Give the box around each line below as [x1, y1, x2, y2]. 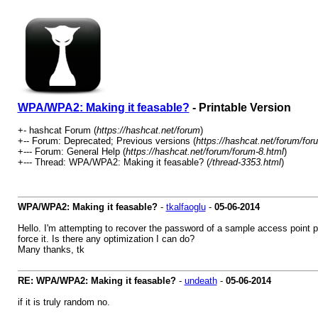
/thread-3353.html [209, 157, 281, 168]
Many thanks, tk [17, 244, 84, 255]
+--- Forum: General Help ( [17, 146, 126, 157]
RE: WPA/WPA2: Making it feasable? [17, 275, 176, 286]
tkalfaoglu [165, 202, 206, 212]
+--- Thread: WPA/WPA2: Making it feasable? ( [17, 157, 209, 168]
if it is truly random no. [17, 297, 110, 307]
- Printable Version [189, 102, 291, 114]
